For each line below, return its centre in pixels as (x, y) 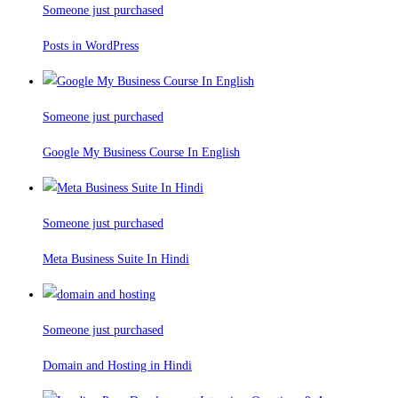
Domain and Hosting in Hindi (117, 366)
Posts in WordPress (91, 46)
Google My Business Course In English (141, 153)
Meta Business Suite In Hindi (116, 259)
